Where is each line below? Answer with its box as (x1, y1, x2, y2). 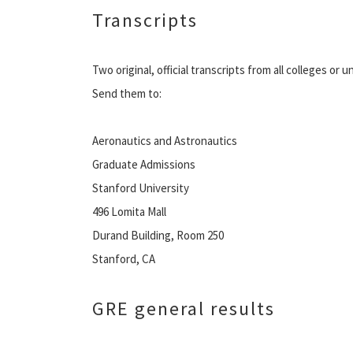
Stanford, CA (92, 251, 155, 266)
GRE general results (92, 295, 275, 321)
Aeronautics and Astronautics (92, 132, 237, 148)
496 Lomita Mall (92, 203, 166, 219)
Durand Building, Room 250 (92, 227, 224, 243)
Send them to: (92, 85, 162, 101)
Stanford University (92, 180, 189, 195)
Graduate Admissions (92, 156, 195, 172)
